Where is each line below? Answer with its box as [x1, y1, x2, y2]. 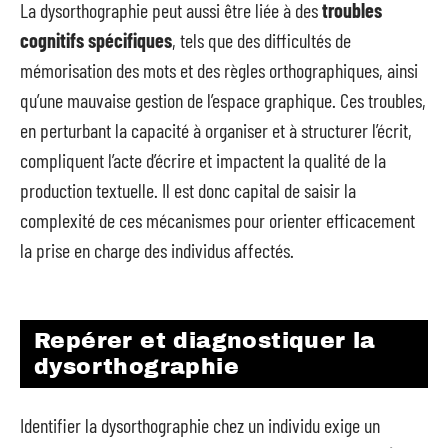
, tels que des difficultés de [172, 28, 351, 52]
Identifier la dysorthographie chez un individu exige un [20, 413, 380, 437]
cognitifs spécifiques [20, 28, 172, 52]
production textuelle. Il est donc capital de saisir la [20, 178, 356, 202]
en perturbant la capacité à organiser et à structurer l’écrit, [20, 118, 412, 142]
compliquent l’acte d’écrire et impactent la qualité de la [20, 148, 386, 172]
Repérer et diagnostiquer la [34, 328, 376, 353]
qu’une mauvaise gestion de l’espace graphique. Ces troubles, [20, 88, 426, 112]
